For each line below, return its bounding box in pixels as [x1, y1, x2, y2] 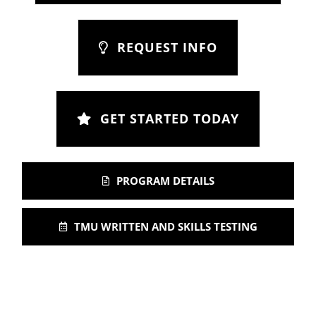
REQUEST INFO [116, 38, 217, 56]
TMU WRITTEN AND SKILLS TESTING [73, 219, 257, 233]
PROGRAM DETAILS [116, 173, 214, 188]
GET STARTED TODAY [100, 109, 240, 127]
